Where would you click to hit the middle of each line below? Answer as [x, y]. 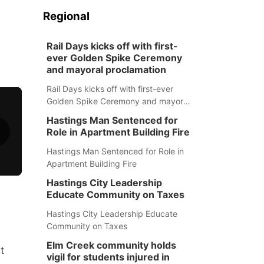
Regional [66, 16]
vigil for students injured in [108, 257]
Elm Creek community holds [111, 245]
